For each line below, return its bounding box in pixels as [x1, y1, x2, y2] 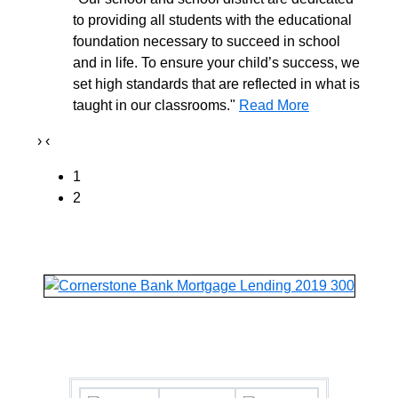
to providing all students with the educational [73, 12, 352, 28]
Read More [239, 98, 309, 113]
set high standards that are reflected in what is [73, 76, 360, 92]
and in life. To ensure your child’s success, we [73, 55, 360, 70]
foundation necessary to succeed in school [73, 34, 340, 49]
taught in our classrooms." [73, 98, 239, 113]
